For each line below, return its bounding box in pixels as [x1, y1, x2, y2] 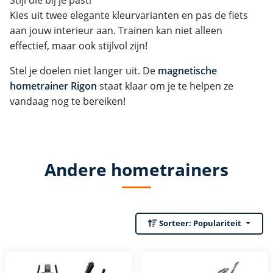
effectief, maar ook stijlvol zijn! [10, 38, 147, 52]
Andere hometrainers [44, 157, 229, 181]
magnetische [158, 63, 217, 77]
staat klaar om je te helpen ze [97, 79, 233, 93]
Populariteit [193, 218, 242, 229]
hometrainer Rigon [10, 79, 97, 93]
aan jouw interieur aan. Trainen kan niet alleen [10, 23, 222, 37]
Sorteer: [159, 218, 194, 229]
